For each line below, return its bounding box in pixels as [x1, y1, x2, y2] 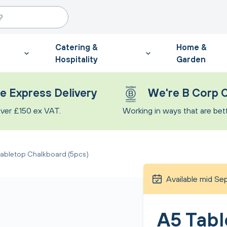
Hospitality [55, 54, 98, 64]
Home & [176, 42, 207, 52]
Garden [176, 54, 206, 64]
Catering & [55, 42, 98, 52]
